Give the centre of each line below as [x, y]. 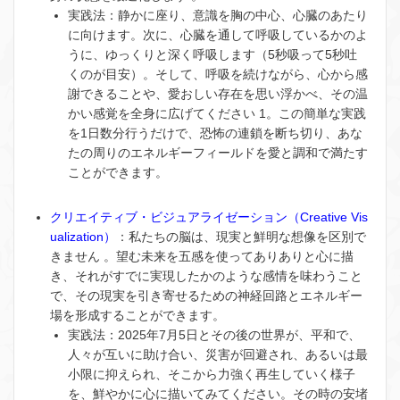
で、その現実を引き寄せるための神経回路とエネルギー [206, 295]
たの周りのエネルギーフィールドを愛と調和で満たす [218, 152]
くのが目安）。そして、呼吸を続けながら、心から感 [218, 74]
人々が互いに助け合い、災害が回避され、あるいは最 [218, 354]
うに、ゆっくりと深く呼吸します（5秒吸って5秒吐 [212, 54]
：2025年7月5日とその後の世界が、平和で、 [233, 334]
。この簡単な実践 [316, 113]
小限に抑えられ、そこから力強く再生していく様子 [212, 374]
